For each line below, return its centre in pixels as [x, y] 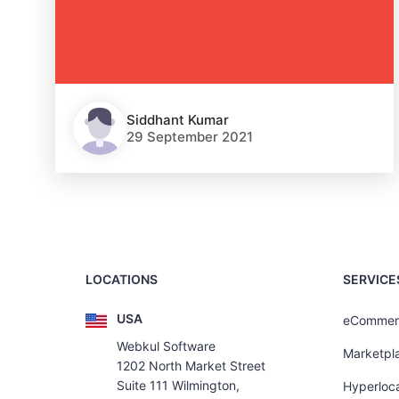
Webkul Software [166, 346]
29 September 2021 [190, 137]
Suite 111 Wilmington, [178, 385]
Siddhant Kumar [178, 120]
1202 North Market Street [191, 365]
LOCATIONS [121, 279]
